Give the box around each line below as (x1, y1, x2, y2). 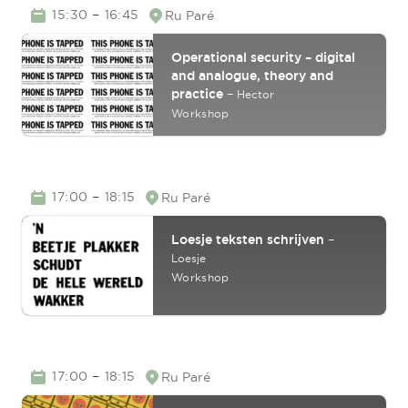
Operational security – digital (171, 48, 355, 66)
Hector (237, 87, 274, 101)
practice (171, 85, 223, 102)
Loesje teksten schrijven (171, 230, 324, 248)
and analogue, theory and (171, 66, 333, 84)
